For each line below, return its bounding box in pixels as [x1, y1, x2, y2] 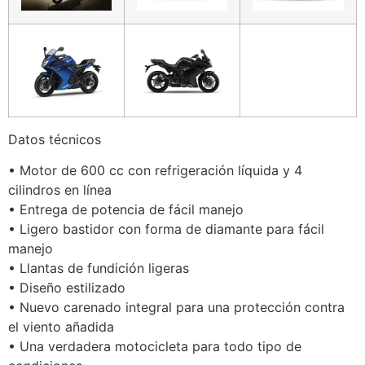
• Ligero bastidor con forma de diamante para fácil [8, 221, 324, 238]
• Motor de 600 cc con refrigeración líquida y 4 [8, 162, 302, 179]
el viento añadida [8, 319, 114, 336]
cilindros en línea [8, 182, 112, 199]
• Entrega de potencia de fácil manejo [8, 201, 244, 218]
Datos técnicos [8, 130, 101, 147]
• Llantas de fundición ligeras [8, 260, 189, 277]
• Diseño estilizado [8, 279, 125, 297]
